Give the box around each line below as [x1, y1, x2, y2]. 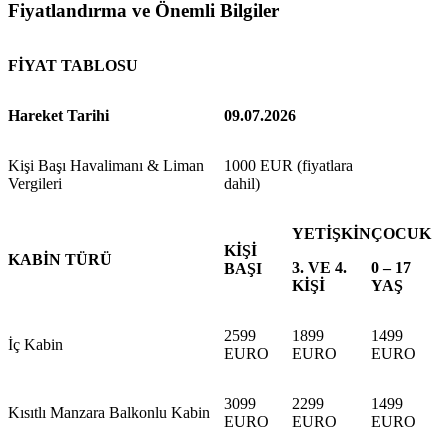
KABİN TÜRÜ [8, 250, 112, 268]
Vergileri [8, 174, 62, 192]
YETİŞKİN [292, 224, 371, 242]
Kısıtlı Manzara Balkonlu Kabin [8, 403, 210, 421]
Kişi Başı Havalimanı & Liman [8, 156, 204, 174]
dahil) [224, 174, 260, 192]
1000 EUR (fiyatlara [224, 156, 353, 174]
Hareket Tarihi [8, 106, 109, 124]
